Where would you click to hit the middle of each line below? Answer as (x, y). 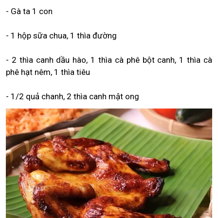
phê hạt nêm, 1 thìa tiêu (48, 72)
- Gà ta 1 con (29, 11)
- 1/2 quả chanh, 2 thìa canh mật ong (73, 96)
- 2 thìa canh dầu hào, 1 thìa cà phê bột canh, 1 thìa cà (109, 60)
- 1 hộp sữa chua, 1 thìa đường (61, 36)
